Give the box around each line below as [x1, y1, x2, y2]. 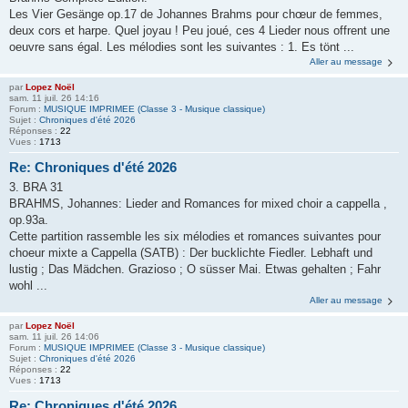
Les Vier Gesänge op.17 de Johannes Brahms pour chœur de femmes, [9, 6, 382, 21]
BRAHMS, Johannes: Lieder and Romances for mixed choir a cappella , [9, 197, 387, 210]
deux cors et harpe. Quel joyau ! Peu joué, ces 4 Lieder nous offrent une [9, 23, 390, 37]
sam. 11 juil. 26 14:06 [9, 331, 99, 342]
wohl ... [9, 279, 47, 292]
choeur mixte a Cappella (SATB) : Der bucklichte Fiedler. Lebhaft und [9, 246, 372, 260]
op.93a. [9, 213, 48, 227]
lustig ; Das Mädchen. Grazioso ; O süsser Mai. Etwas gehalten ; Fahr [9, 262, 381, 276]
